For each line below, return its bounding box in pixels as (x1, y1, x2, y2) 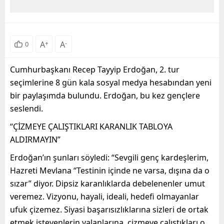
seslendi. (10, 102, 43, 114)
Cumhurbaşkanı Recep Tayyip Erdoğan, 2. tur (10, 63, 179, 75)
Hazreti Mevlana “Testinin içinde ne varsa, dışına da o (10, 164, 209, 176)
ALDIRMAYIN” (10, 133, 60, 145)
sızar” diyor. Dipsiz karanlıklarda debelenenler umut (10, 177, 205, 189)
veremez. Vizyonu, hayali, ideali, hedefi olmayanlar (10, 190, 199, 202)
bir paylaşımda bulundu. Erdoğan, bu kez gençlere (10, 89, 200, 101)
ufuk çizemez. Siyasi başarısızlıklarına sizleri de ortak (10, 203, 208, 215)
